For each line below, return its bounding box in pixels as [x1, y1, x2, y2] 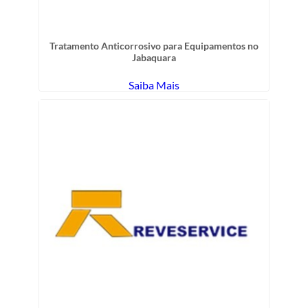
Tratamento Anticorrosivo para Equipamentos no [49, 40, 258, 52]
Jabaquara [132, 52, 176, 64]
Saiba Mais [129, 78, 179, 92]
